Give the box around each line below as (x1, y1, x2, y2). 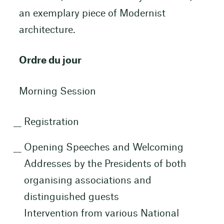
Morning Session (18, 86, 96, 96)
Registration (23, 117, 79, 127)
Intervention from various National (23, 209, 179, 219)
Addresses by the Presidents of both (23, 159, 186, 169)
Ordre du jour (18, 56, 81, 66)
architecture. (18, 25, 75, 35)
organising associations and (23, 176, 151, 186)
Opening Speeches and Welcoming (23, 143, 183, 153)
